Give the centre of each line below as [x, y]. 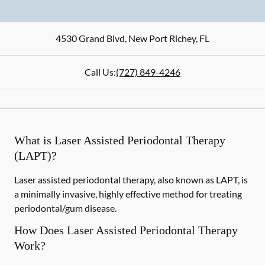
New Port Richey [161, 38]
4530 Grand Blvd [90, 38]
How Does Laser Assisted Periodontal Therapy [126, 230]
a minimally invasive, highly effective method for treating [128, 194]
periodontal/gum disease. [65, 208]
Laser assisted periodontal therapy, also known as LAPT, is [131, 180]
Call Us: [100, 72]
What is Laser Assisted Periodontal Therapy [120, 140]
